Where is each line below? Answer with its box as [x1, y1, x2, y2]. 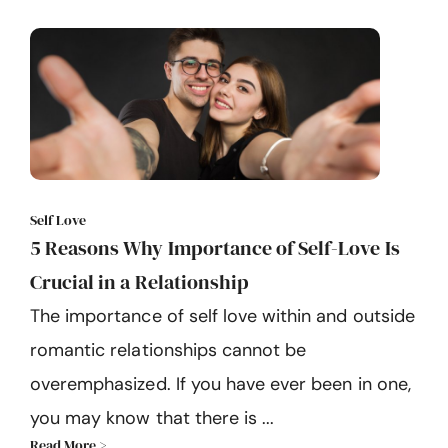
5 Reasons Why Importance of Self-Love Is [30, 233, 400, 262]
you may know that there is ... [30, 405, 275, 430]
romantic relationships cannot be [30, 337, 307, 362]
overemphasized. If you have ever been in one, [30, 371, 411, 396]
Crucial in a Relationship [30, 267, 249, 296]
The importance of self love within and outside [30, 303, 415, 328]
